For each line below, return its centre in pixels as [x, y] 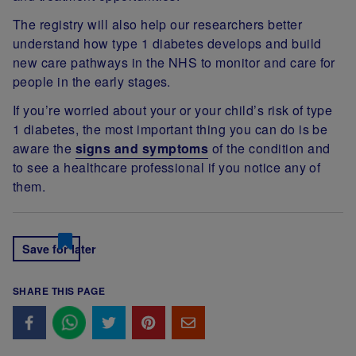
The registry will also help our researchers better [158, 25]
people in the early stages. [92, 82]
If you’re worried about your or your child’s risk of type [173, 110]
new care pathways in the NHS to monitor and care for [174, 63]
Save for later [59, 249]
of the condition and [269, 149]
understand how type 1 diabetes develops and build [167, 44]
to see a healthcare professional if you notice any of [167, 168]
